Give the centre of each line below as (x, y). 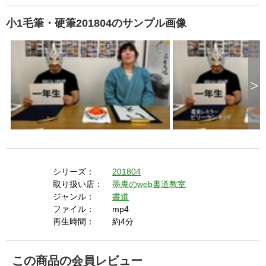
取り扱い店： (78, 184)
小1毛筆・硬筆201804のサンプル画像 (96, 23)
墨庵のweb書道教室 (149, 184)
